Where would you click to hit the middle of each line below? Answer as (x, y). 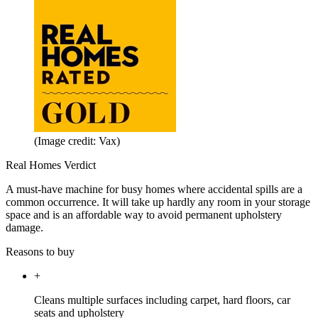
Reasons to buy (40, 251)
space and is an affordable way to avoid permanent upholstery (144, 214)
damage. (24, 227)
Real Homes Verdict (51, 165)
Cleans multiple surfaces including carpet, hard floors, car (162, 300)
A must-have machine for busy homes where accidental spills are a (154, 189)
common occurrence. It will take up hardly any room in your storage (158, 202)
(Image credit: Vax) (77, 141)
